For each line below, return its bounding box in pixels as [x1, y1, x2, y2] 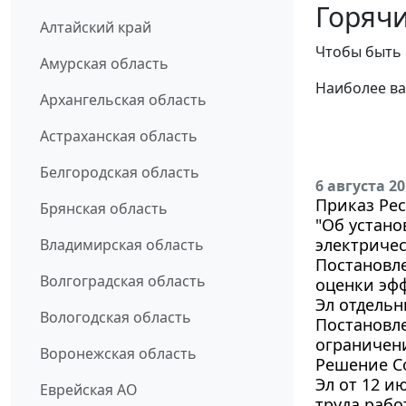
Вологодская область [40, 307, 191, 328]
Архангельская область [40, 90, 207, 111]
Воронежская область [40, 343, 197, 364]
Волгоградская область [40, 271, 206, 292]
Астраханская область [40, 126, 198, 147]
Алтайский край [40, 17, 151, 38]
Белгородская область [40, 162, 199, 183]
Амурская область [40, 53, 169, 74]
